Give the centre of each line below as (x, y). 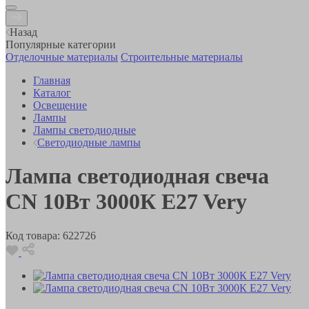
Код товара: (33, 235)
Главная (52, 80)
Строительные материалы (182, 57)
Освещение (60, 105)
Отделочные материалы (62, 57)
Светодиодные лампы (89, 142)
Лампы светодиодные (84, 130)
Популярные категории (61, 44)
